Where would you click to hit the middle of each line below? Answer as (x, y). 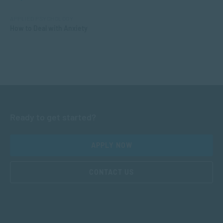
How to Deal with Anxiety (49, 28)
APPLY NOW (111, 145)
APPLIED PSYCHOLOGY (42, 19)
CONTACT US (111, 172)
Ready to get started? (53, 117)
